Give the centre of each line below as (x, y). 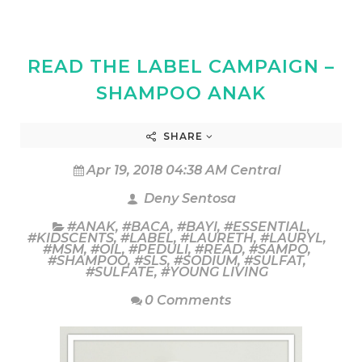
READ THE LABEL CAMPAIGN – (181, 66)
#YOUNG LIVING (215, 271)
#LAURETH (217, 238)
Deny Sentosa (188, 198)
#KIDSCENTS (71, 238)
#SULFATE (120, 271)
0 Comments (188, 300)
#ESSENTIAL (265, 226)
